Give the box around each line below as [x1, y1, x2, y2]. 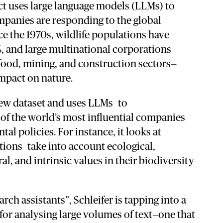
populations [91, 30, 148, 41]
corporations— [112, 44, 177, 55]
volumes [83, 210, 124, 221]
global [133, 15, 161, 26]
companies [135, 112, 185, 123]
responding [52, 15, 106, 26]
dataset [12, 98, 47, 109]
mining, [22, 59, 59, 70]
